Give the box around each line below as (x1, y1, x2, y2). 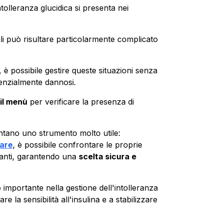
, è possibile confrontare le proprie (12, 139, 142, 150)
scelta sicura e (78, 151, 136, 161)
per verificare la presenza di (27, 96, 134, 107)
